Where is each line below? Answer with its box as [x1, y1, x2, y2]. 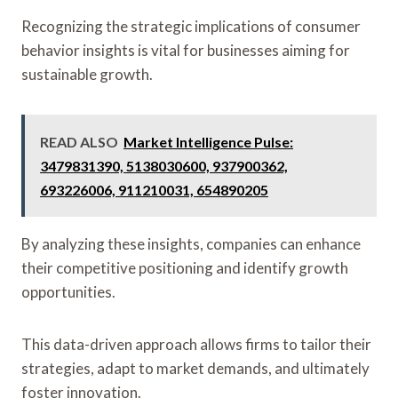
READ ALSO [40, 132, 118, 150]
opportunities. [21, 282, 115, 301]
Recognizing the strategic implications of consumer [21, 16, 361, 36]
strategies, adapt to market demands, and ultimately [21, 358, 370, 378]
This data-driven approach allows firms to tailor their [21, 334, 371, 354]
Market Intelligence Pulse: [123, 132, 293, 150]
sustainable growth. [21, 64, 153, 84]
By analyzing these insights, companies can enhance [21, 234, 361, 253]
